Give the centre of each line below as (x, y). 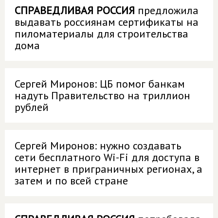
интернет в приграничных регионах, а (109, 169)
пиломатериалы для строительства (101, 34)
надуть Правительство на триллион (102, 95)
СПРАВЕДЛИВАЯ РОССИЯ (75, 10)
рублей (32, 107)
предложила (167, 10)
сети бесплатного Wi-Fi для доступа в (107, 157)
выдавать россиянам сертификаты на (107, 22)
